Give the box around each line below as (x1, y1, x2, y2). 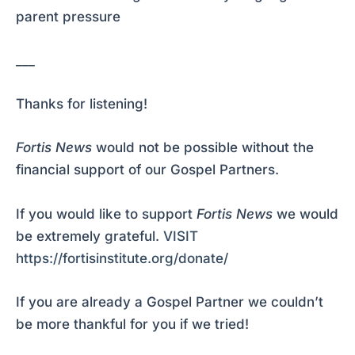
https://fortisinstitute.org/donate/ (16, 250, 228, 266)
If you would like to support (16, 205, 197, 222)
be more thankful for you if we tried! (16, 315, 249, 332)
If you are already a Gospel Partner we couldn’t (16, 293, 323, 310)
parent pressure (16, 8, 120, 25)
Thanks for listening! (16, 96, 147, 113)
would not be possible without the (96, 139, 314, 156)
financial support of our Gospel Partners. (16, 162, 279, 178)
